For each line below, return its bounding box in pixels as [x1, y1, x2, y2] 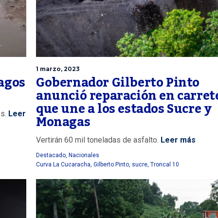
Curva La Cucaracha [36, 161, 91, 168]
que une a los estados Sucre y [36, 96, 212, 121]
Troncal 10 [150, 161, 179, 168]
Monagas [36, 109, 91, 134]
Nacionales [69, 151, 99, 159]
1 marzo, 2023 [36, 65, 80, 73]
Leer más [161, 135, 196, 145]
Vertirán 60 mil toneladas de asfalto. [36, 135, 161, 145]
